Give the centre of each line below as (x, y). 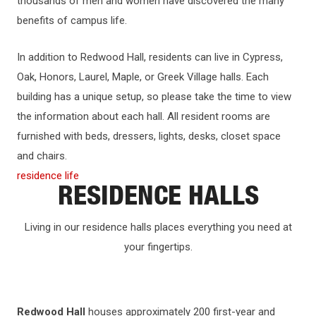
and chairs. (43, 156)
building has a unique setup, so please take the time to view (154, 96)
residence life (48, 175)
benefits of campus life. (72, 20)
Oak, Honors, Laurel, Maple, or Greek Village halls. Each (143, 77)
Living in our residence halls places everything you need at (158, 227)
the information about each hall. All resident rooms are (144, 116)
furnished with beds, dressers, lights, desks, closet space (149, 136)
